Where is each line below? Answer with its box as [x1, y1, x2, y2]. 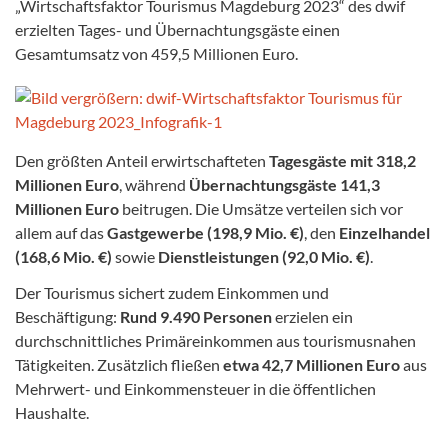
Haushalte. [15, 402, 89, 422]
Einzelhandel [339, 222, 430, 242]
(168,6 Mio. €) [15, 246, 112, 266]
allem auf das [15, 222, 107, 242]
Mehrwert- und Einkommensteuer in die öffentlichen [15, 378, 376, 398]
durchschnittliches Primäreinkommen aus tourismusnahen [15, 330, 416, 350]
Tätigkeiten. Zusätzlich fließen [15, 354, 223, 374]
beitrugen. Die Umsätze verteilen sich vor [119, 198, 403, 218]
